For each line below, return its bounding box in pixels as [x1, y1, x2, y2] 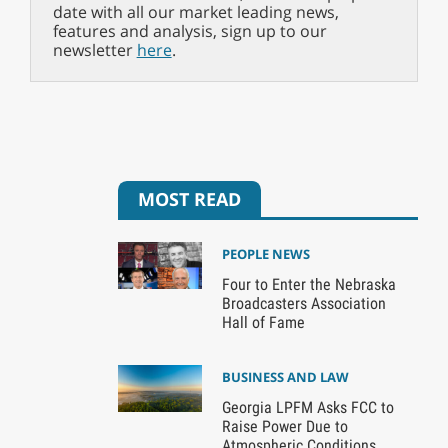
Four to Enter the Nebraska [221, 274, 396, 294]
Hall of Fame [221, 312, 305, 332]
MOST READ [138, 186, 242, 211]
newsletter [52, 38, 137, 61]
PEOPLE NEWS [221, 244, 310, 263]
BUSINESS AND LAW [221, 367, 349, 386]
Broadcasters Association [221, 293, 386, 313]
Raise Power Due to [221, 416, 348, 436]
